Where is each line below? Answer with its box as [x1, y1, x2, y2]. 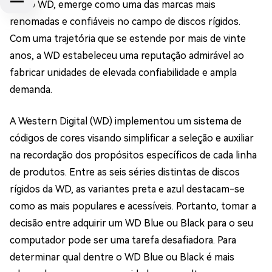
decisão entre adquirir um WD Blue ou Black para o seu [10, 217, 253, 229]
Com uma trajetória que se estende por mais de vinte [10, 33, 246, 44]
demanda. [10, 84, 52, 95]
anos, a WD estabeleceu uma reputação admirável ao [10, 50, 244, 61]
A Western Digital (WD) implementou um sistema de [10, 115, 242, 127]
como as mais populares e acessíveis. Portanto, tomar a [10, 200, 256, 212]
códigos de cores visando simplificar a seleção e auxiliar [10, 132, 254, 144]
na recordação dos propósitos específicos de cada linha [10, 149, 257, 161]
